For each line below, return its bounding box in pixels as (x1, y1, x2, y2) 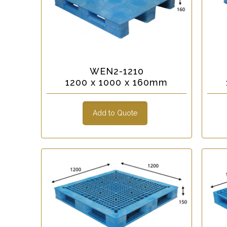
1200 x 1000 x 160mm (65, 77, 168, 88)
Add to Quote (92, 108, 137, 117)
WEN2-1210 (89, 65, 144, 77)
